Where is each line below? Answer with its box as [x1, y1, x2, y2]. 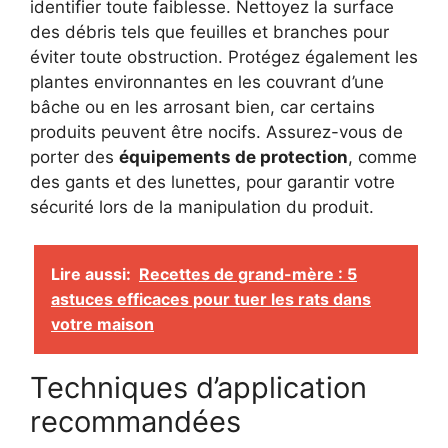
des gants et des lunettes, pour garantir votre [30, 171, 395, 192]
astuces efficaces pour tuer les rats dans [51, 289, 371, 310]
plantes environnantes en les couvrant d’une [30, 71, 384, 92]
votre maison [51, 314, 154, 335]
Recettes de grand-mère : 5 [139, 264, 357, 285]
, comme [348, 146, 417, 167]
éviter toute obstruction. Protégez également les [30, 46, 418, 67]
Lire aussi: [51, 264, 131, 285]
